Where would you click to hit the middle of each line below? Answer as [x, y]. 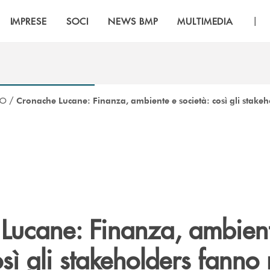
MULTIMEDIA [205, 21]
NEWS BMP [133, 21]
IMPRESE [29, 21]
